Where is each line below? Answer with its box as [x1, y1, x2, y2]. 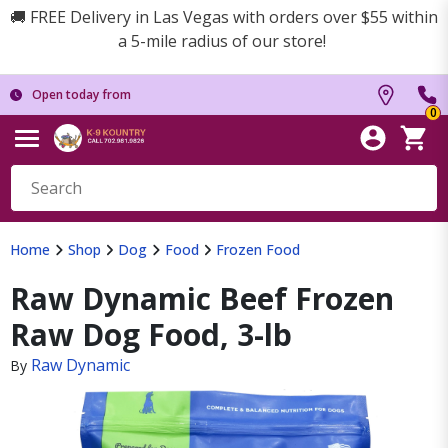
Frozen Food [216, 240, 300, 259]
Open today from [32, 86, 131, 103]
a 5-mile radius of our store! [118, 30, 330, 52]
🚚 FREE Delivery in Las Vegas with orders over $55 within [10, 6, 438, 28]
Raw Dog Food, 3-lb [10, 314, 292, 355]
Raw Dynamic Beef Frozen [10, 278, 394, 319]
